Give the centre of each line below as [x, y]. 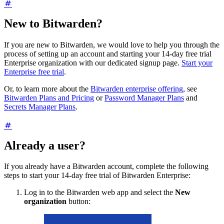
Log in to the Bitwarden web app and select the [99, 192]
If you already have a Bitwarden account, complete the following [106, 166]
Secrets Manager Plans [40, 107]
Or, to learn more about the [47, 89]
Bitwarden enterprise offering [137, 89]
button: [79, 201]
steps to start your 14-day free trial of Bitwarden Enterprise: [97, 175]
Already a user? [45, 145]
